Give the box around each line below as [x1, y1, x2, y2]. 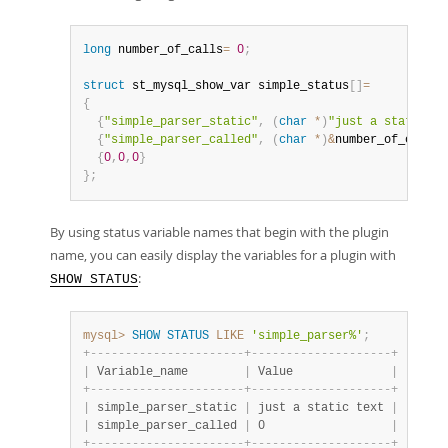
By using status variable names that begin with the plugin [50, 223, 389, 241]
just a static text [251, 401, 391, 415]
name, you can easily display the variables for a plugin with [50, 246, 396, 264]
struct [83, 79, 125, 93]
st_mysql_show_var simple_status [125, 79, 349, 93]
